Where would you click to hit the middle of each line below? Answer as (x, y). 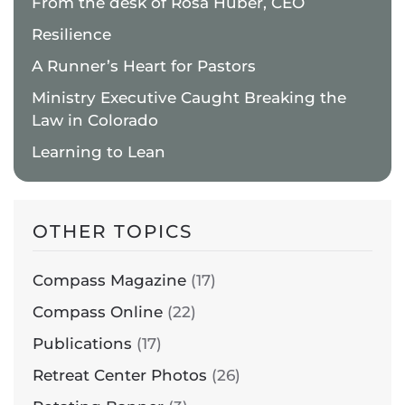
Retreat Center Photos (120, 376)
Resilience (71, 35)
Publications (82, 344)
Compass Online (98, 312)
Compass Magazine (109, 281)
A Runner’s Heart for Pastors (144, 66)
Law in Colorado (95, 121)
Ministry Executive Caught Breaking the (189, 98)
